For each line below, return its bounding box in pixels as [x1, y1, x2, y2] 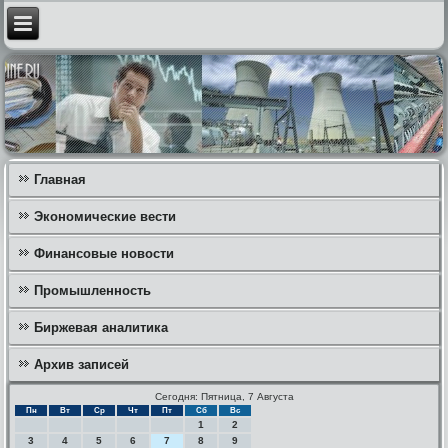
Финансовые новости [34, 245, 175, 261]
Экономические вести [34, 208, 177, 224]
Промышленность [34, 282, 152, 298]
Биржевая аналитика [34, 319, 169, 335]
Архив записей [34, 356, 130, 372]
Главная [34, 171, 87, 187]
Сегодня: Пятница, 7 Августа [154, 390, 294, 402]
